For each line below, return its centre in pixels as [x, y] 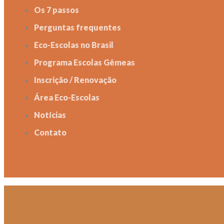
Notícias [50, 115]
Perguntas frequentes [77, 27]
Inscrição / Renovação [75, 80]
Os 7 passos [56, 10]
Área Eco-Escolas [67, 97]
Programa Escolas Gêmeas [84, 62]
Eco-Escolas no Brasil [74, 45]
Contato [50, 132]
